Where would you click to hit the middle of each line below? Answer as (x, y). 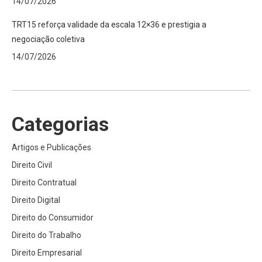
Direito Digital (36, 200)
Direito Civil (32, 165)
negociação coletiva (48, 39)
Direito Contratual (44, 182)
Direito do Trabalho (46, 235)
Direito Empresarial (47, 253)
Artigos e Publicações (51, 147)
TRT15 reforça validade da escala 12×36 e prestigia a (109, 25)
